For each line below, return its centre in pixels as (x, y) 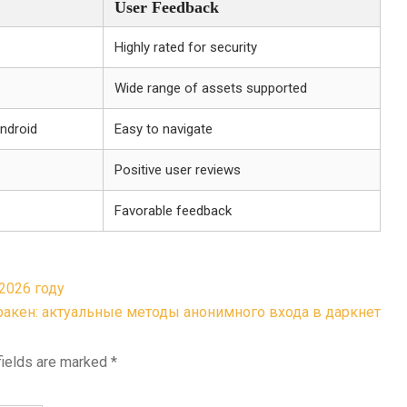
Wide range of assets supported (211, 88)
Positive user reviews (178, 170)
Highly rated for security (186, 47)
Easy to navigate (164, 129)
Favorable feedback (173, 211)
